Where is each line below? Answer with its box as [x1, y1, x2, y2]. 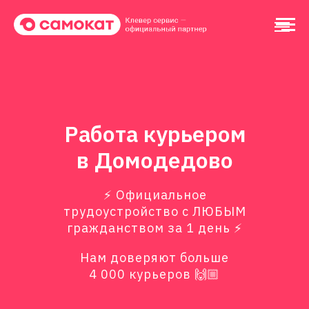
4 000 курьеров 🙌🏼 [89, 266, 220, 282]
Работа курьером [63, 119, 246, 148]
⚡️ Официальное [103, 187, 207, 203]
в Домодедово [77, 146, 233, 175]
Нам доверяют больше [80, 250, 229, 266]
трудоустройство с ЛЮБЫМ [63, 203, 246, 219]
